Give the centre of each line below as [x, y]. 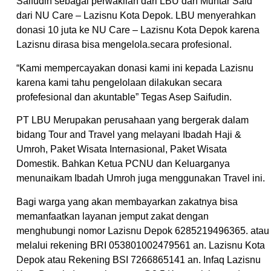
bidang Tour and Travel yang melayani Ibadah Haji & [129, 135]
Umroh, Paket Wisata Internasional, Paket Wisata [122, 149]
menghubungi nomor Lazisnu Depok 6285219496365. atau [143, 230]
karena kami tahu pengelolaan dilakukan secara [119, 82]
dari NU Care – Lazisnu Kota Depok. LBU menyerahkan [136, 16]
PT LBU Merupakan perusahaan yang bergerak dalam [132, 120]
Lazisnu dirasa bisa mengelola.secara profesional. [124, 45]
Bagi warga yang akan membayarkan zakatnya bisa [127, 201]
